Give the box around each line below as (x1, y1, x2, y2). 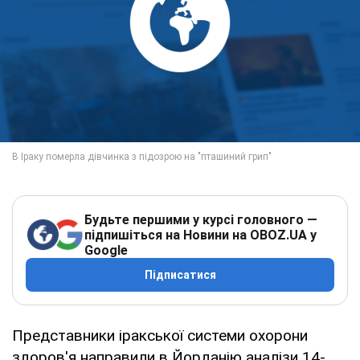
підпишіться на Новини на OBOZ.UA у (84, 227, 317, 243)
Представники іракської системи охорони (12, 325, 308, 345)
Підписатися (144, 268, 216, 281)
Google (84, 242, 128, 258)
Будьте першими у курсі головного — (84, 211, 317, 227)
